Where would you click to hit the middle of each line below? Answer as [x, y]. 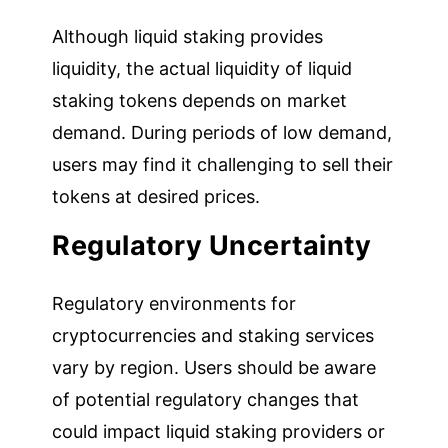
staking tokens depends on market [200, 100]
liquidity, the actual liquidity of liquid [202, 68]
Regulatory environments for [174, 303]
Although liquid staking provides [188, 36]
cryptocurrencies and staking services [213, 335]
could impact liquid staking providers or [219, 431]
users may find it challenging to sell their [223, 164]
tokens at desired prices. [156, 196]
